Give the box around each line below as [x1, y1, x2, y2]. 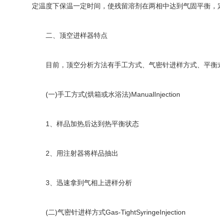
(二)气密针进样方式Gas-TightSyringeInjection [32, 208, 186, 216]
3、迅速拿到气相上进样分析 [32, 179, 132, 187]
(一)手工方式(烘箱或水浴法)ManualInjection [32, 90, 180, 98]
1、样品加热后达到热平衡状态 [32, 120, 139, 128]
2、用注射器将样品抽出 [32, 149, 118, 157]
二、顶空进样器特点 [32, 31, 108, 39]
